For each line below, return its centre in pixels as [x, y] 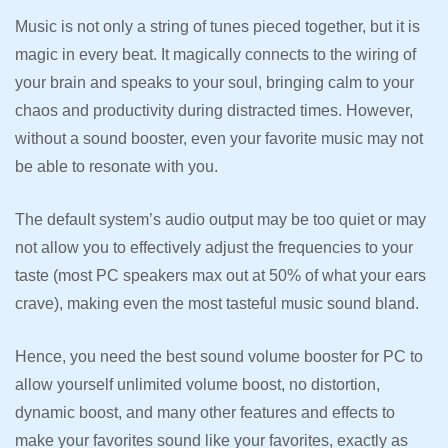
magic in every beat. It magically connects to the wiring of [215, 55]
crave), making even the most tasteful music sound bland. [219, 304]
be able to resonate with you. [118, 167]
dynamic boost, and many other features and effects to [205, 413]
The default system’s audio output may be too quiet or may [220, 220]
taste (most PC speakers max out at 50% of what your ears [220, 276]
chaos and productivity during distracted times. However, [214, 111]
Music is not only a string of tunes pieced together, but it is [217, 27]
